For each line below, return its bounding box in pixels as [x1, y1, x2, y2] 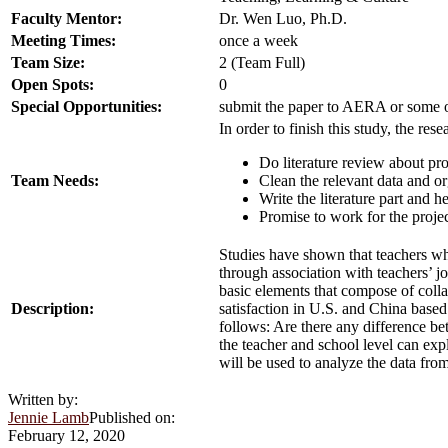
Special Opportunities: [11, 97, 162, 115]
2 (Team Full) [219, 53, 305, 71]
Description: [11, 299, 94, 317]
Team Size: [11, 53, 85, 71]
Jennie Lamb [8, 408, 89, 426]
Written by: [8, 390, 78, 408]
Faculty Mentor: [11, 9, 122, 27]
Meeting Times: [11, 31, 116, 49]
